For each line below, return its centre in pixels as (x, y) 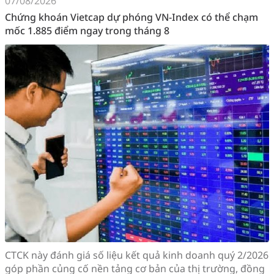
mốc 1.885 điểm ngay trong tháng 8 (87, 30)
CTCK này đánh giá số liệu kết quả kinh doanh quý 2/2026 (137, 255)
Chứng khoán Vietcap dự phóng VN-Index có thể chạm (131, 17)
